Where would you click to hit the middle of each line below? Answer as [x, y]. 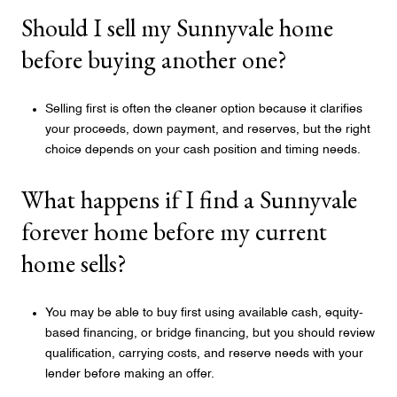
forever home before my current [174, 232]
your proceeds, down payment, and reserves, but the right [207, 129]
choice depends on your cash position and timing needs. [202, 149]
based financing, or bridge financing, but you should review [210, 334]
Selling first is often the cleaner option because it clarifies [203, 109]
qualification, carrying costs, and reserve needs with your [204, 354]
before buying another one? [154, 60]
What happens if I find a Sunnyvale [189, 200]
